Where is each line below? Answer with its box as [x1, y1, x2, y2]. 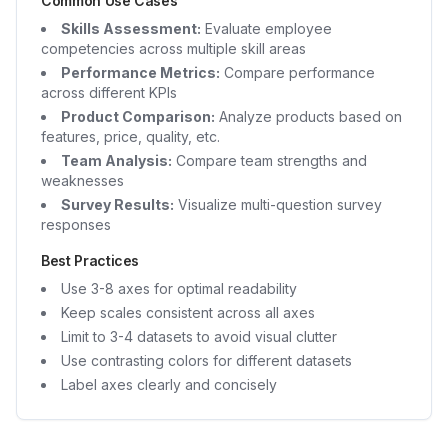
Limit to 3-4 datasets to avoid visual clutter [61, 328, 337, 345]
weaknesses [41, 172, 124, 189]
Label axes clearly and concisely [61, 376, 277, 393]
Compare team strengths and [172, 152, 367, 169]
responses [41, 216, 111, 233]
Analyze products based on [215, 108, 402, 125]
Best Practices [41, 252, 140, 269]
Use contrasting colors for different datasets [61, 352, 352, 369]
